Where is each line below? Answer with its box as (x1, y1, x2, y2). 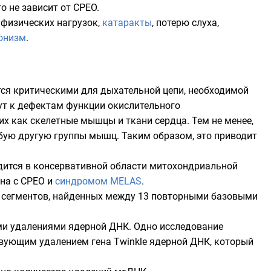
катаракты (102, 17, 152, 28)
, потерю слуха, (152, 17, 219, 28)
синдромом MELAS (55, 175, 142, 187)
